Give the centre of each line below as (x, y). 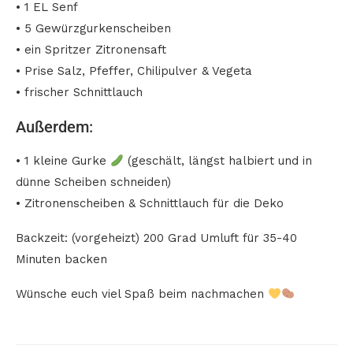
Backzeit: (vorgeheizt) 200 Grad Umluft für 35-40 (156, 238)
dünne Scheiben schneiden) (93, 182)
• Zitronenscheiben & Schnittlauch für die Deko (150, 203)
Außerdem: (54, 127)
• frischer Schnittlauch (79, 92)
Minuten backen (61, 259)
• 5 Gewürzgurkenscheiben (93, 28)
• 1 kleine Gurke (63, 161)
